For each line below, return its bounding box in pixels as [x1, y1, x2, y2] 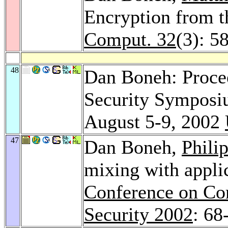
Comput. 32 [84, 28, 176, 50]
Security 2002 [84, 203, 193, 225]
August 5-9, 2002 [84, 110, 225, 132]
